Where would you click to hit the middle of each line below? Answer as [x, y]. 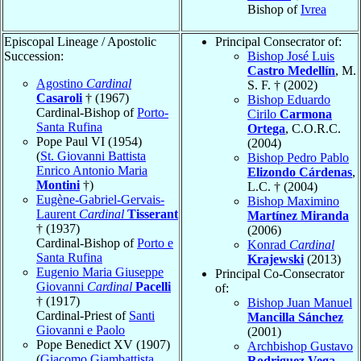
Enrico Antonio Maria [92, 171]
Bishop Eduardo [289, 100]
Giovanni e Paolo [81, 330]
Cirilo [263, 114]
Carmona [306, 114]
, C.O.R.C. [313, 129]
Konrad [268, 245]
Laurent [58, 214]
